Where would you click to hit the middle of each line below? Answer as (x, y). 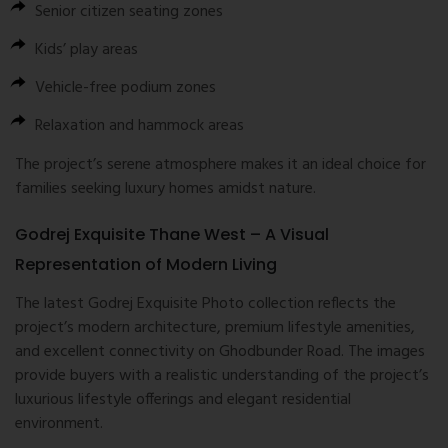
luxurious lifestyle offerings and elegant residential (183, 400)
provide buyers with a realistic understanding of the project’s (222, 376)
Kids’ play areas (86, 50)
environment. (59, 424)
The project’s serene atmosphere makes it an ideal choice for (220, 165)
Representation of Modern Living (146, 265)
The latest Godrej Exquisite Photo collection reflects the (205, 304)
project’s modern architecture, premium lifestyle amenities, (215, 328)
